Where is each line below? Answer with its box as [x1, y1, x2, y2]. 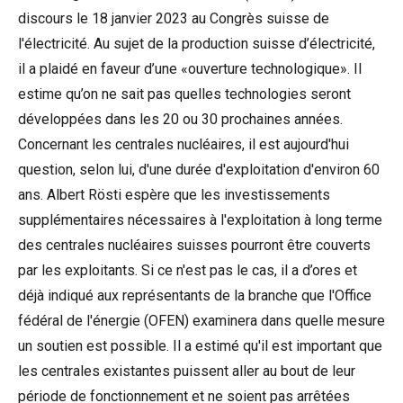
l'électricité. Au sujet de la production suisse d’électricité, [18, 35, 375, 52]
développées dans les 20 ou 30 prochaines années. [18, 111, 343, 128]
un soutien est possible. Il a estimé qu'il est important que [18, 337, 382, 354]
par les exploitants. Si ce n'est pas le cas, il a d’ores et [18, 262, 357, 279]
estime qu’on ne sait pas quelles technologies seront [18, 85, 351, 103]
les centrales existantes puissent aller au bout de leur [18, 363, 355, 380]
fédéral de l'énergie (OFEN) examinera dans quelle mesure [18, 312, 385, 329]
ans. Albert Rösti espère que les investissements [18, 186, 330, 203]
